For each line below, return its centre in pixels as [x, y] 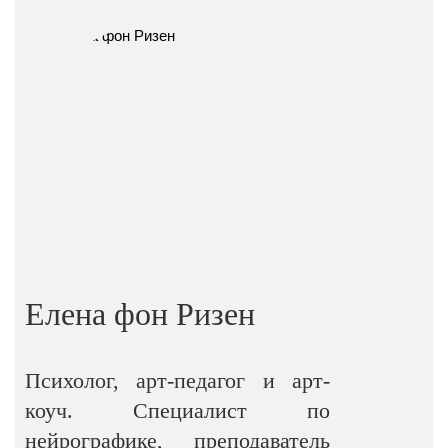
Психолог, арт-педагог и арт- [178, 380]
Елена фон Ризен [140, 314]
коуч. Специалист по [178, 410]
